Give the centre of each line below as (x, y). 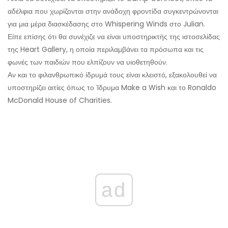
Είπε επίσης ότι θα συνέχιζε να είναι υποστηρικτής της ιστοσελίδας (114, 37)
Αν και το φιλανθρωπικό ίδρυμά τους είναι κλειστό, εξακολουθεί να (112, 75)
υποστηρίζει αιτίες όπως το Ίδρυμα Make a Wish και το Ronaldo (112, 88)
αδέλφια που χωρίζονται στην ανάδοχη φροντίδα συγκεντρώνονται (113, 11)
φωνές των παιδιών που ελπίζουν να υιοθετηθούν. (88, 62)
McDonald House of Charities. (60, 101)
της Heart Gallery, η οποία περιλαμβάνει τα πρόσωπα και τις (106, 50)
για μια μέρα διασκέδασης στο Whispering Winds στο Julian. (106, 24)
